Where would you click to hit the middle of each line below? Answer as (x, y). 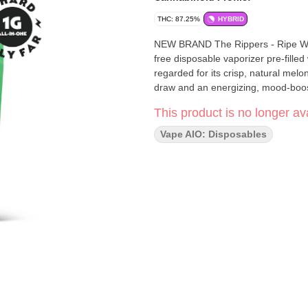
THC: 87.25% (179, 19)
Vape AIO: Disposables (213, 134)
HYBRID (231, 19)
